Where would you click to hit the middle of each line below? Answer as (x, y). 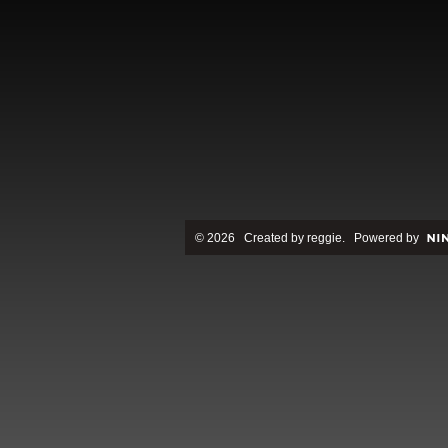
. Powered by (380, 238)
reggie (324, 238)
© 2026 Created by (250, 238)
